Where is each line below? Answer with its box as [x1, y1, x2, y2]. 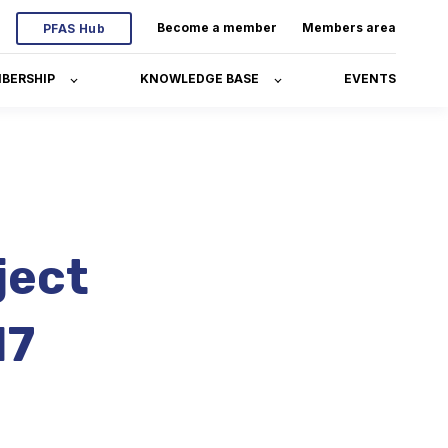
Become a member [157, 20, 277, 35]
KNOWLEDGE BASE [140, 71, 259, 86]
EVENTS [344, 71, 396, 86]
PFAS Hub [43, 20, 105, 36]
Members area [302, 20, 396, 35]
